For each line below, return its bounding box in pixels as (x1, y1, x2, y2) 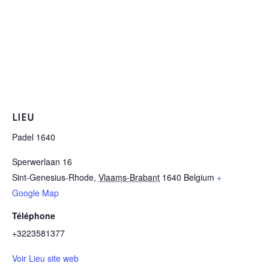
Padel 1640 (12, 131, 55, 144)
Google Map (12, 187, 59, 199)
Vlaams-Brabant (98, 171, 160, 184)
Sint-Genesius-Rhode (12, 171, 94, 184)
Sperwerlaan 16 (12, 156, 72, 168)
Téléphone (12, 210, 55, 222)
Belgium (184, 171, 214, 184)
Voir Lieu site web (12, 252, 79, 265)
